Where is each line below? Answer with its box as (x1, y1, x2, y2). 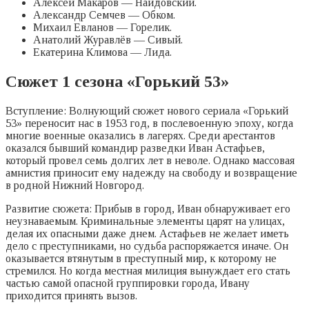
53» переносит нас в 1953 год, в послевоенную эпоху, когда (6, 117, 293, 130)
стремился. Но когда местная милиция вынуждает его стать (6, 265, 290, 277)
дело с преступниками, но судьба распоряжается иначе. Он (6, 240, 288, 252)
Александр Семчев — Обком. (33, 9, 175, 21)
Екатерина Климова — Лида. (33, 46, 172, 59)
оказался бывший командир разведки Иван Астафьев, (6, 142, 265, 154)
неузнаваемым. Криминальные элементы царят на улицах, (6, 215, 285, 228)
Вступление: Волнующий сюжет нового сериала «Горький (6, 105, 288, 117)
